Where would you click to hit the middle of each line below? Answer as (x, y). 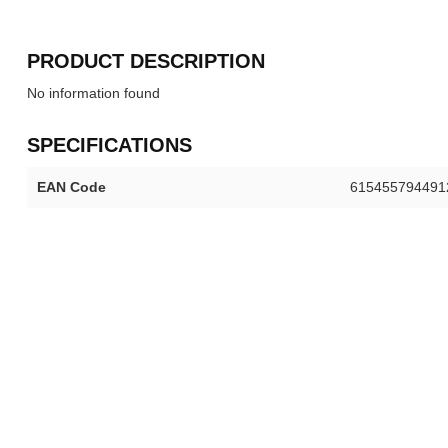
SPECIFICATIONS (109, 145)
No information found (93, 93)
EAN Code (71, 187)
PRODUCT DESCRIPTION (146, 61)
